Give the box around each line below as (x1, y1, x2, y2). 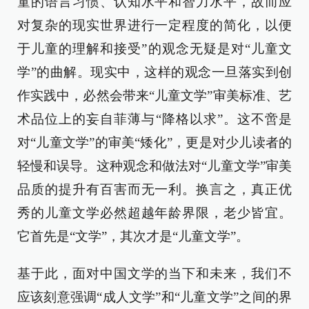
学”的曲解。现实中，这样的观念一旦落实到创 (17, 65, 292, 80)
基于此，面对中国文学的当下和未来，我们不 (17, 266, 292, 281)
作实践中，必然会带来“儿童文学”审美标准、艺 (17, 88, 292, 103)
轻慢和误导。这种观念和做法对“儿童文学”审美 (17, 159, 292, 174)
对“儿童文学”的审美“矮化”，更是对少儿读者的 (17, 135, 292, 150)
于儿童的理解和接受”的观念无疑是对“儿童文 (17, 41, 292, 57)
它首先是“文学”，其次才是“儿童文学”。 (17, 229, 249, 244)
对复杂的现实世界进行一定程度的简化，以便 (17, 18, 292, 33)
